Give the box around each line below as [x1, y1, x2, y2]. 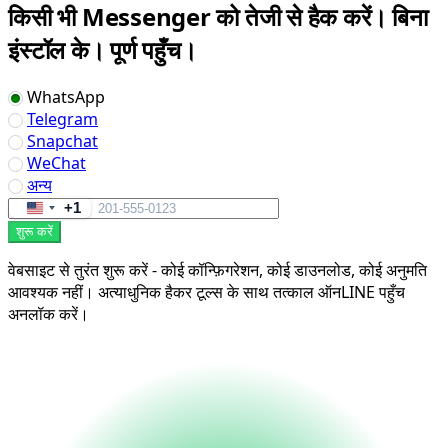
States [35, 223, 75, 240]
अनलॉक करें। [8, 302, 89, 325]
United [35, 203, 76, 220]
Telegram [27, 107, 98, 130]
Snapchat [27, 129, 98, 152]
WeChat [27, 151, 86, 174]
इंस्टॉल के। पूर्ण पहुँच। [8, 32, 197, 66]
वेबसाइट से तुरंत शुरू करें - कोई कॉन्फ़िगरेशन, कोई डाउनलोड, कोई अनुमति [8, 258, 427, 281]
